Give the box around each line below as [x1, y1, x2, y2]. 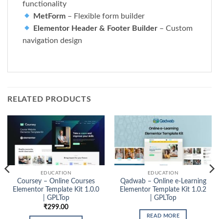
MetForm [33, 12, 66, 21]
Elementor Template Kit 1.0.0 [13, 186, 99, 194]
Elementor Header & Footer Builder [33, 24, 158, 33]
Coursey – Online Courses [17, 178, 95, 185]
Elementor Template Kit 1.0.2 [120, 186, 206, 194]
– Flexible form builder [66, 12, 145, 21]
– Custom [157, 24, 193, 33]
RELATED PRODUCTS [7, 95, 91, 104]
